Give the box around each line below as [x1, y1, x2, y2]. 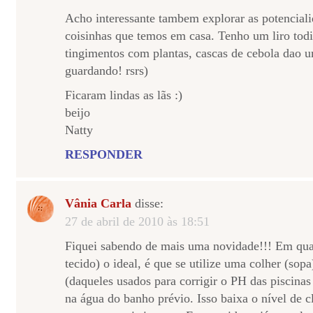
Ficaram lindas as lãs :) [65, 88, 182, 102]
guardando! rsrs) [65, 64, 148, 78]
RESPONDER [65, 147, 143, 161]
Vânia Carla [65, 196, 131, 210]
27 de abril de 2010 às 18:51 [65, 214, 210, 228]
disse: [131, 196, 163, 210]
